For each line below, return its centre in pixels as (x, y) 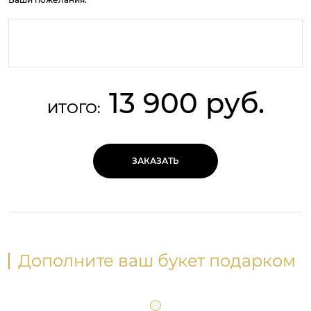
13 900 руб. (186, 103)
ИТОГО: (74, 108)
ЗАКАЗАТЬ (155, 161)
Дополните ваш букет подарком (157, 261)
